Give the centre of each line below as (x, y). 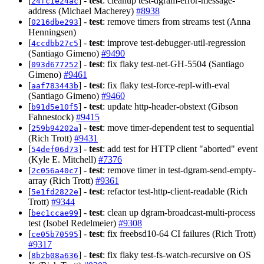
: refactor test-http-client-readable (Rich (175, 191)
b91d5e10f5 (55, 107)
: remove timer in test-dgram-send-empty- (179, 170)
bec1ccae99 (55, 213)
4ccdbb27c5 (55, 43)
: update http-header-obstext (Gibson (170, 106)
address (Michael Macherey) (82, 11)
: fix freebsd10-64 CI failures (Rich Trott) (179, 233)
